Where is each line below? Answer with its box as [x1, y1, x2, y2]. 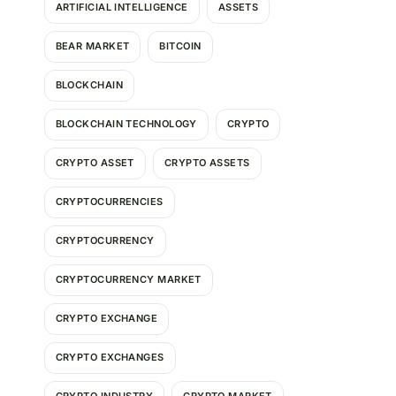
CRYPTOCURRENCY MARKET [55, 273, 202, 286]
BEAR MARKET [55, 40, 130, 53]
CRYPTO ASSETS [164, 156, 250, 170]
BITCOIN [159, 40, 202, 53]
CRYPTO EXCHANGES [55, 351, 164, 364]
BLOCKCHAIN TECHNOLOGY [55, 118, 197, 131]
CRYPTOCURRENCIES [55, 195, 164, 209]
